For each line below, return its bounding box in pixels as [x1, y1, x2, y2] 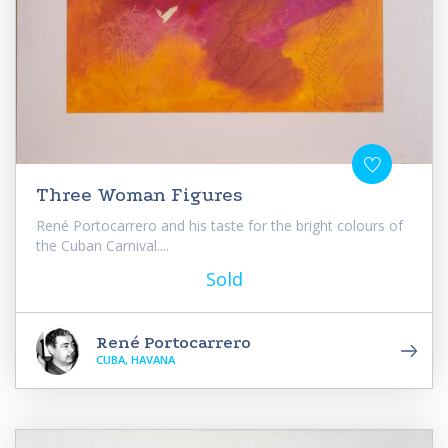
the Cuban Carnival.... [36, 235, 169, 255]
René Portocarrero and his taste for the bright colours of [36, 215, 403, 235]
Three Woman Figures [36, 183, 243, 206]
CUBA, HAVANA [96, 351, 175, 367]
